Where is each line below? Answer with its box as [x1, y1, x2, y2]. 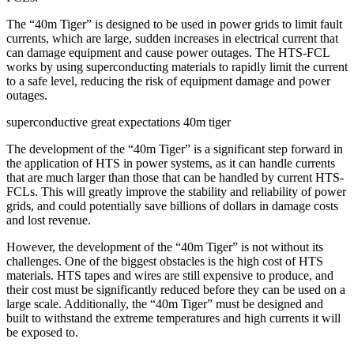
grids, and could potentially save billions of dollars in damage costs [6, 198, 338, 213]
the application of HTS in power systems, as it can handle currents [6, 156, 335, 170]
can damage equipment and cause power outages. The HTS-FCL [6, 45, 330, 59]
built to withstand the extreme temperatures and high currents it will [6, 311, 341, 325]
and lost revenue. [6, 213, 91, 227]
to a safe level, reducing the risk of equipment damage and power [6, 73, 330, 88]
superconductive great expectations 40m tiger [6, 115, 231, 129]
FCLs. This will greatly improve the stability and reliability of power [6, 184, 346, 198]
